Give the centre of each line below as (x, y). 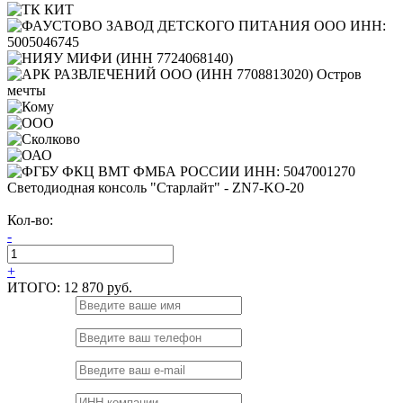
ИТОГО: (36, 288)
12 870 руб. (98, 288)
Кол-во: (30, 220)
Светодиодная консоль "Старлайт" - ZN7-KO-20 (156, 188)
